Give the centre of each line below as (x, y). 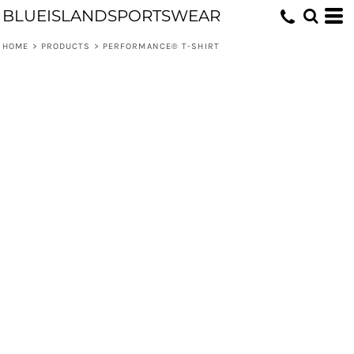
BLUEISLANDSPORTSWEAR (111, 16)
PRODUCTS (66, 46)
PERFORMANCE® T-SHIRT (161, 46)
